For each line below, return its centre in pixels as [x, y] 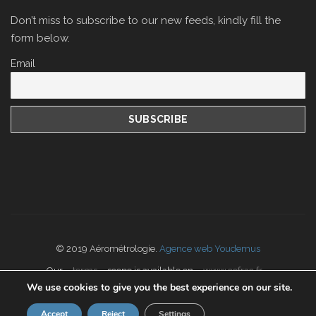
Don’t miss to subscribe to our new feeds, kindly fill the [146, 20]
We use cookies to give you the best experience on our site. [159, 287]
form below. [40, 38]
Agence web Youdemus [210, 249]
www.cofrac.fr [232, 271]
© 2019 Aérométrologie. [108, 249]
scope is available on [150, 271]
